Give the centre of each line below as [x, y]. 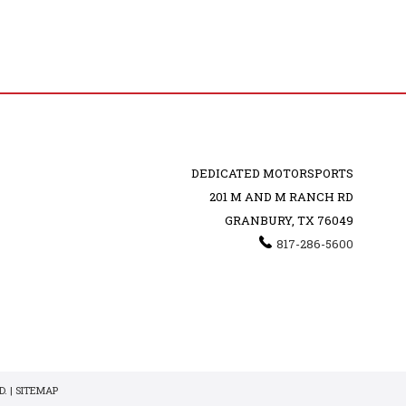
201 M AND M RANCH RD [281, 196]
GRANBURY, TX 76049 [289, 220]
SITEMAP [37, 390]
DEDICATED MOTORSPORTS [272, 173]
